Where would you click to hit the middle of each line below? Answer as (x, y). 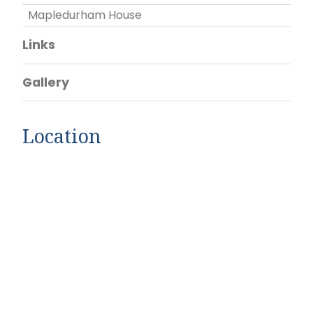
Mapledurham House (85, 15)
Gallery (46, 82)
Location (62, 136)
